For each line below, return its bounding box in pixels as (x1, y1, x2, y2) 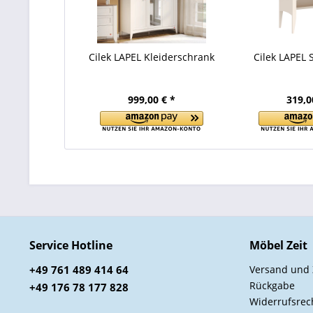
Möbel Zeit (249, 238, 307, 253)
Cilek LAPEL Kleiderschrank (88, 50, 214, 64)
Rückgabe (249, 279, 295, 292)
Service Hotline (29, 238, 112, 253)
